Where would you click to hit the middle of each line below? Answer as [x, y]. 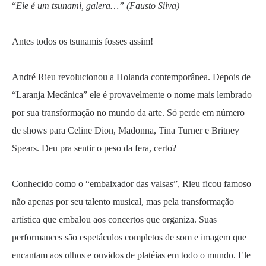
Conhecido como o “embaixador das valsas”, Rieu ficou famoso [132, 184]
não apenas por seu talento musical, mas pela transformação [123, 202]
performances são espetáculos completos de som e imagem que [129, 237]
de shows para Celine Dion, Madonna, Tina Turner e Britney [126, 130]
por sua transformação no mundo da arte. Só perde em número [128, 113]
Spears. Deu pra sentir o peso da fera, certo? [94, 148]
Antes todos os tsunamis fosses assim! [83, 41]
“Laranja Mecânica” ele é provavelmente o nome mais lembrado [132, 95]
